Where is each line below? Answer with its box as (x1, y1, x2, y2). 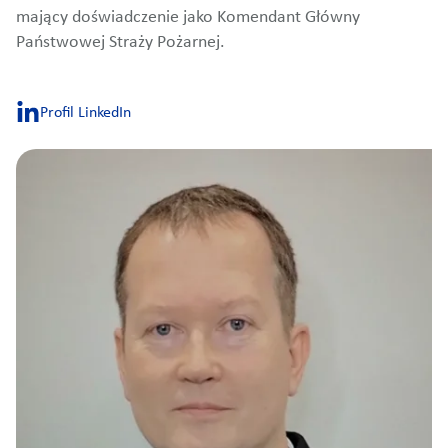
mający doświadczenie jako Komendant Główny (16, 9, 360, 27)
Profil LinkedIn (40, 104, 131, 121)
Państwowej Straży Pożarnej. (16, 34, 225, 52)
